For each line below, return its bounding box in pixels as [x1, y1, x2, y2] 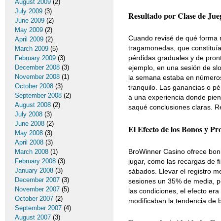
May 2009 [15, 26, 43, 34]
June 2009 [15, 17, 44, 24]
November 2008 [15, 73, 60, 80]
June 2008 [15, 120, 44, 127]
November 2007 [15, 185, 60, 193]
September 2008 [15, 92, 62, 99]
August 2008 [15, 101, 51, 109]
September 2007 [15, 204, 62, 212]
